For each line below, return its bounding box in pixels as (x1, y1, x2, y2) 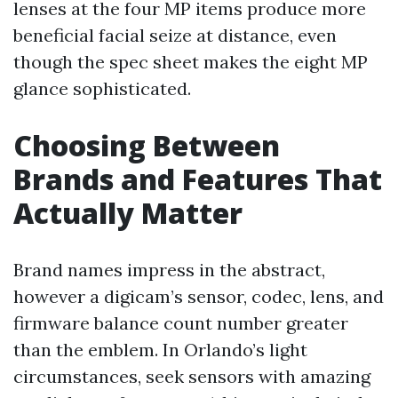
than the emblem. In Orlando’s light (13, 338, 307, 361)
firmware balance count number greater (13, 312, 348, 334)
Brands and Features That (13, 160, 382, 198)
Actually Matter (13, 194, 243, 232)
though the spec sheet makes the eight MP (13, 51, 368, 73)
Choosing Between (13, 126, 280, 164)
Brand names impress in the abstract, (13, 259, 325, 281)
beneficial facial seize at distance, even (13, 24, 337, 46)
